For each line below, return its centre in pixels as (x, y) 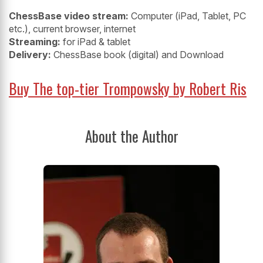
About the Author (131, 136)
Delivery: (30, 54)
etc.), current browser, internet (72, 28)
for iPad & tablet (95, 41)
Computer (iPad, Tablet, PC (188, 16)
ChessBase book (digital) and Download (137, 54)
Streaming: (35, 41)
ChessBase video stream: (70, 16)
